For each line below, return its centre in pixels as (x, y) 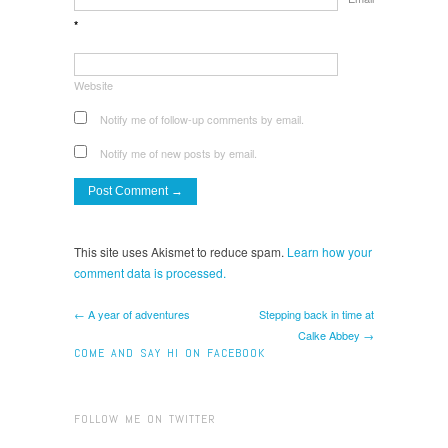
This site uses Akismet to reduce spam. (180, 251)
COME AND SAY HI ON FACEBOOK (169, 352)
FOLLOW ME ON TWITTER (145, 418)
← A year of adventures (132, 313)
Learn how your (329, 251)
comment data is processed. (150, 272)
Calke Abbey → (336, 334)
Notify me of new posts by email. (178, 152)
